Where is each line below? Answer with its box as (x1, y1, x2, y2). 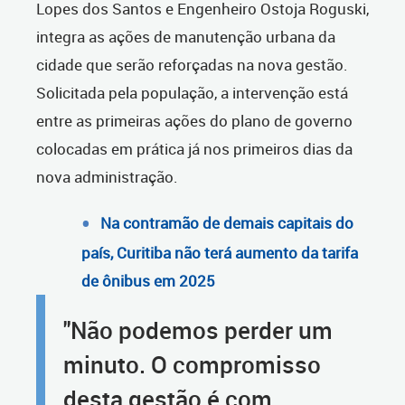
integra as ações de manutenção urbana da (36, 26, 335, 48)
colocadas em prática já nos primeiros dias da (36, 138, 353, 160)
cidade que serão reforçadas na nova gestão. (36, 54, 348, 76)
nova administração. (36, 166, 178, 188)
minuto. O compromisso (63, 349, 321, 381)
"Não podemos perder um (63, 315, 333, 346)
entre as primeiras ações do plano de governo (36, 110, 353, 132)
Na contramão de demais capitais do (100, 212, 353, 234)
